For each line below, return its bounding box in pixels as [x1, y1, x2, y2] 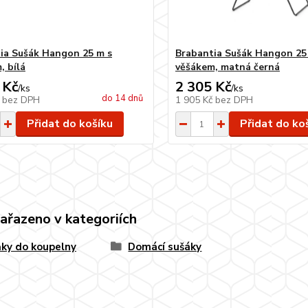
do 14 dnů [101, 92, 143, 104]
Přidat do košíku [26, 116, 113, 131]
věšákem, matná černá [175, 60, 280, 74]
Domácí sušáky [128, 240, 202, 254]
